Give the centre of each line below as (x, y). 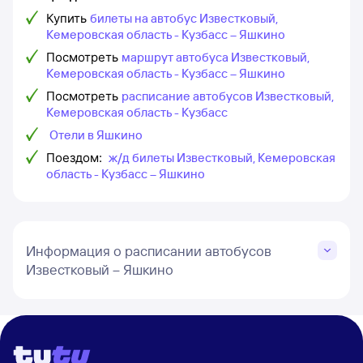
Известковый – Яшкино (100, 269)
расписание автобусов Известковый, (228, 96)
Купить (66, 18)
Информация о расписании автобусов (149, 251)
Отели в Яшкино (96, 135)
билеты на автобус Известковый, (184, 18)
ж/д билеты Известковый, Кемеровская (222, 158)
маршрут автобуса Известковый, (216, 57)
